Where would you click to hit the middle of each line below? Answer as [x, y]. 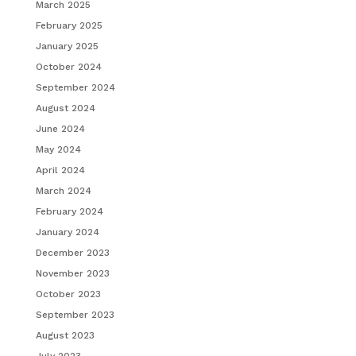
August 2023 [65, 335]
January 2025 [67, 46]
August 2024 [65, 108]
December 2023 [72, 252]
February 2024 [69, 211]
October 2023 [68, 294]
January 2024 [67, 232]
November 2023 [72, 273]
